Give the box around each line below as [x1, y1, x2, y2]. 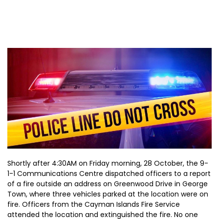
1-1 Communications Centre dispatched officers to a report [7, 169, 211, 178]
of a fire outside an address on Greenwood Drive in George [7, 179, 208, 189]
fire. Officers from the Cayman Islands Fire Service [7, 199, 180, 209]
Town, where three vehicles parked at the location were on [7, 189, 208, 199]
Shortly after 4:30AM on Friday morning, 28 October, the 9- [7, 158, 208, 168]
